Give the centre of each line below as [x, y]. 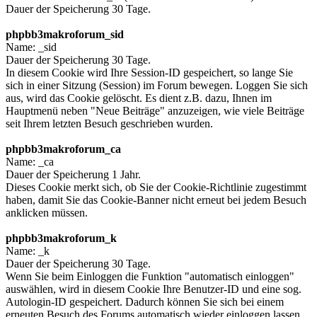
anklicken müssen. [47, 213]
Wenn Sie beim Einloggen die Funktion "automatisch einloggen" [150, 277]
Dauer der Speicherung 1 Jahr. [73, 175]
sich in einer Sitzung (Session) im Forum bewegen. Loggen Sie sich [157, 86]
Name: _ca [30, 162]
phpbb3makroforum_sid [65, 35]
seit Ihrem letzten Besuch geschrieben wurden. [109, 124]
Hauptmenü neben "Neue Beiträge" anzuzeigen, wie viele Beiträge [155, 111]
